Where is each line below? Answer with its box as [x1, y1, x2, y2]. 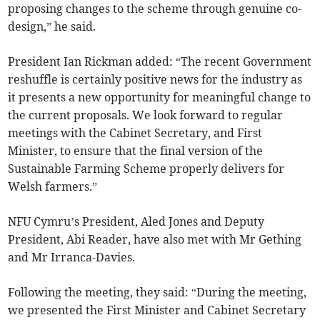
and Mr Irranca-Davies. [8, 250, 136, 265]
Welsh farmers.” [8, 179, 98, 194]
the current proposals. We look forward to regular [8, 108, 284, 123]
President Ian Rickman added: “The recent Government [8, 54, 312, 69]
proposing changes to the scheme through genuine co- [8, 1, 302, 16]
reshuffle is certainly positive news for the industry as [8, 72, 303, 87]
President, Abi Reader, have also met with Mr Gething [8, 232, 302, 247]
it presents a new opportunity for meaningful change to [8, 90, 311, 105]
